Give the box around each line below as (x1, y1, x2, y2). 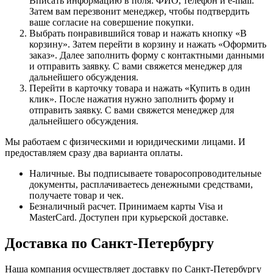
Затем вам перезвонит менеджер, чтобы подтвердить (29, 5, 249, 16)
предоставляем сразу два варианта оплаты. (5, 147, 183, 158)
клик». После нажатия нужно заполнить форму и (29, 93, 234, 104)
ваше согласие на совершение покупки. (29, 16, 194, 27)
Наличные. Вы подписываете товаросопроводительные (29, 168, 261, 179)
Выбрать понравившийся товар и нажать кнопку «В (29, 27, 247, 38)
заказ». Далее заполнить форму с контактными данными (29, 49, 264, 60)
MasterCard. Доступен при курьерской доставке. (29, 211, 229, 222)
